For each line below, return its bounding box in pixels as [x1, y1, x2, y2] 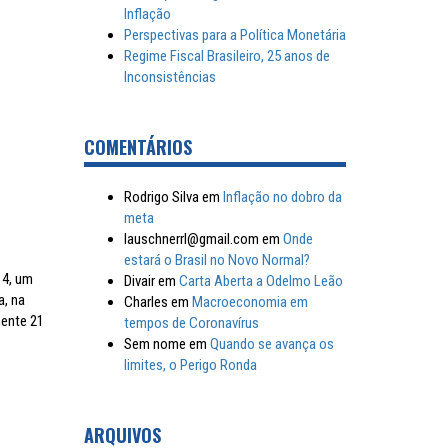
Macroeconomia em [191, 293, 308, 311]
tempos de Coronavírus [123, 314, 259, 332]
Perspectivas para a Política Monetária [123, 26, 346, 44]
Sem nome [123, 335, 186, 353]
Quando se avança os [209, 335, 334, 353]
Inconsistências [123, 68, 216, 86]
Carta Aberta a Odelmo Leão [178, 272, 343, 290]
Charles [123, 293, 168, 311]
